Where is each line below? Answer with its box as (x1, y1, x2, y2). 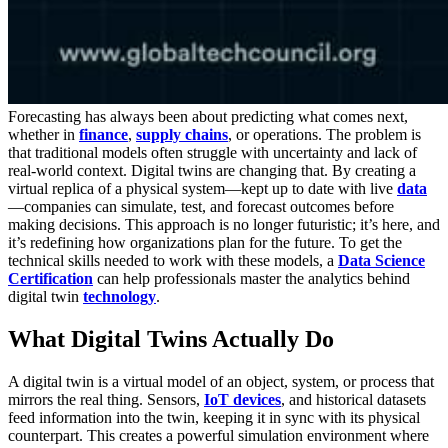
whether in (8, 126, 79, 144)
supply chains (136, 126, 228, 144)
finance (79, 126, 128, 144)
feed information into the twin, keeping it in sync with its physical (8, 409, 420, 427)
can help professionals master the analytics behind (93, 270, 410, 288)
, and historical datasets (281, 391, 426, 409)
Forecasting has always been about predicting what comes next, (8, 108, 408, 126)
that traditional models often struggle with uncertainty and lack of (8, 144, 417, 162)
